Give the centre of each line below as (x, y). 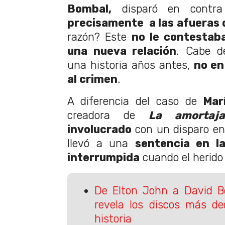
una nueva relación (122, 51)
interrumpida (103, 158)
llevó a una (101, 144)
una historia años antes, (131, 65)
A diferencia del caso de (132, 101)
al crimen (92, 79)
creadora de (108, 116)
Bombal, (89, 9)
